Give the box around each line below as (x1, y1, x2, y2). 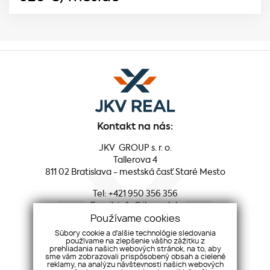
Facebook (114, 249, 156, 258)
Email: (90, 202, 118, 211)
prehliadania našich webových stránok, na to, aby (49, 245, 221, 253)
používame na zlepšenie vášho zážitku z (65, 237, 205, 245)
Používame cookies (90, 214, 180, 224)
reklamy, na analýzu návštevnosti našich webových (46, 261, 224, 268)
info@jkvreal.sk (117, 202, 180, 211)
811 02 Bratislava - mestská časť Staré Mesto (45, 168, 225, 177)
